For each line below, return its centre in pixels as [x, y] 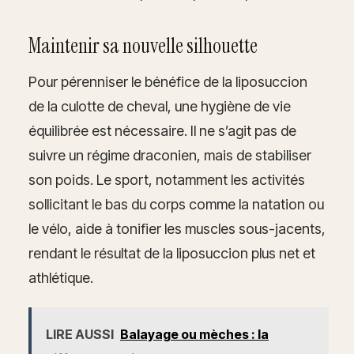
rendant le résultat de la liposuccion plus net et [172, 253]
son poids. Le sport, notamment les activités [167, 179]
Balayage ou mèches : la [194, 334]
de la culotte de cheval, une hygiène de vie [160, 106]
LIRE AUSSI [80, 334]
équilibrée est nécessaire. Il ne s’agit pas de [162, 130]
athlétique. [61, 277]
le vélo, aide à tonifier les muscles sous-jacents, [177, 228]
